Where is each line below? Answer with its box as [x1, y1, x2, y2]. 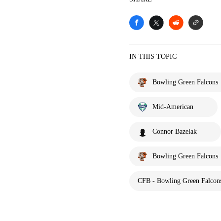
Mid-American [152, 103, 193, 110]
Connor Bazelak [152, 128, 197, 135]
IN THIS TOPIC [129, 53, 177, 60]
